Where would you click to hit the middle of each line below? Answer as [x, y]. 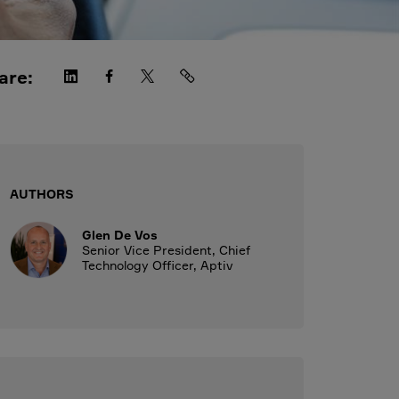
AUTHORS [42, 194]
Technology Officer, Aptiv [158, 265]
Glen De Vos [120, 235]
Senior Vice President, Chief [166, 250]
